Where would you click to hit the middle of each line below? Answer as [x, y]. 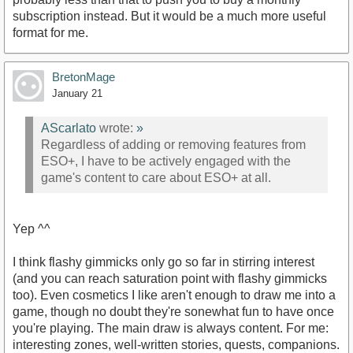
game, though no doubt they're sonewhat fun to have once [173, 311]
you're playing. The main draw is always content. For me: [171, 328]
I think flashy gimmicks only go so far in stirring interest [163, 262]
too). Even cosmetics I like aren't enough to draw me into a [174, 295]
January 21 [77, 93]
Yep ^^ [32, 229]
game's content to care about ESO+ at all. [156, 178]
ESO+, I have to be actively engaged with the [166, 162]
